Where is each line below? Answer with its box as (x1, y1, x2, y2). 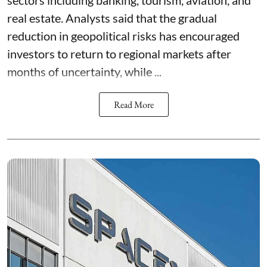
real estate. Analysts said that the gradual (7, 11, 217, 26)
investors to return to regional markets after (7, 46, 231, 61)
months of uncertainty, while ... (7, 64, 162, 79)
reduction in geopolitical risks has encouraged (7, 29, 240, 44)
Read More (113, 98, 154, 111)
